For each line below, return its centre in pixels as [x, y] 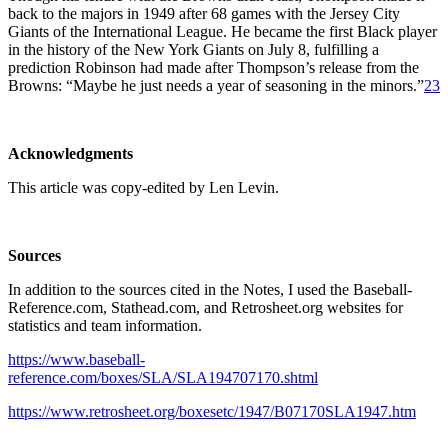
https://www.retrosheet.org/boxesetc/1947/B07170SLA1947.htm [212, 411]
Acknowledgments [70, 153]
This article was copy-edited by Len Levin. [143, 187]
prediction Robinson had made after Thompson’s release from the [213, 67]
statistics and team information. [105, 325]
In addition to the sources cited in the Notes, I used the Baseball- [210, 289]
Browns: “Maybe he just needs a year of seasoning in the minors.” [216, 85]
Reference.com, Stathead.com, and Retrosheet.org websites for [205, 307]
